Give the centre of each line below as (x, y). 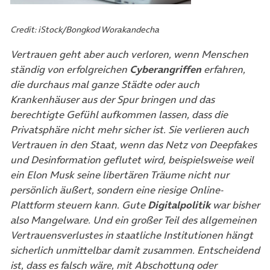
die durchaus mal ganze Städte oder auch (105, 84)
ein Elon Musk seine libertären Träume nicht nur (120, 174)
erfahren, (223, 69)
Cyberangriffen (165, 69)
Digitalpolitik (179, 205)
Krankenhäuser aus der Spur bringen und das (112, 99)
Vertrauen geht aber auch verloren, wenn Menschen (129, 54)
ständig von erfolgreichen (70, 69)
